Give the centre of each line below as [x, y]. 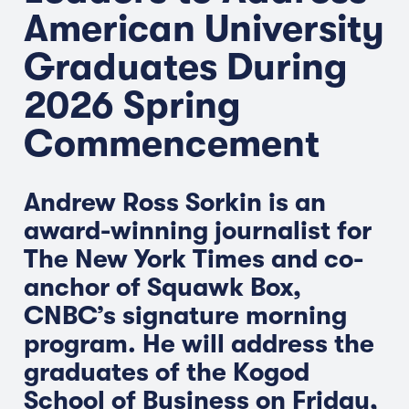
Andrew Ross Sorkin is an [175, 203]
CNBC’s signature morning [185, 316]
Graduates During [186, 67]
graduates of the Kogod [167, 372]
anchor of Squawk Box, [163, 288]
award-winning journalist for [198, 231]
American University [204, 29]
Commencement [172, 144]
